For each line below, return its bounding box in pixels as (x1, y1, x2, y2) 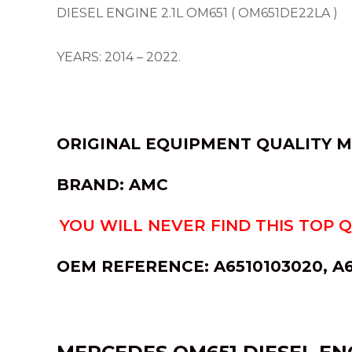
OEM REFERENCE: (57, 257, 209, 276)
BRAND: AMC (57, 175, 168, 194)
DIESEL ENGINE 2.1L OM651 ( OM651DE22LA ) (57, 5, 338, 20)
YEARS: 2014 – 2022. (57, 49, 181, 64)
